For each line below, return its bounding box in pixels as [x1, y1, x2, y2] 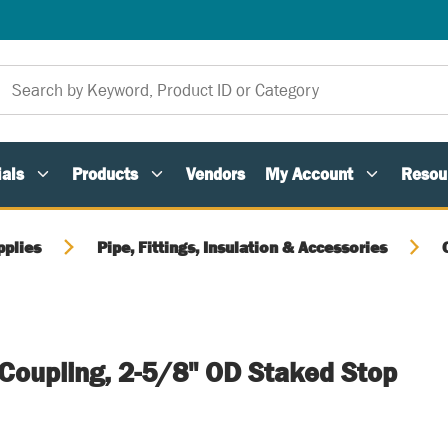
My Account [265, 164, 353, 184]
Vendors [186, 164, 245, 184]
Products [72, 164, 138, 184]
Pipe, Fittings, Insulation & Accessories [96, 238, 387, 256]
